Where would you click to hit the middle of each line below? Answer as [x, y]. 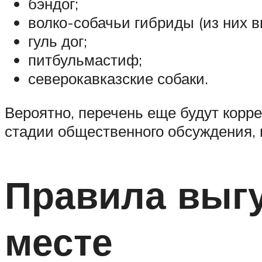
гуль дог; [58, 41]
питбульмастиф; [85, 60]
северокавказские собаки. [118, 79]
